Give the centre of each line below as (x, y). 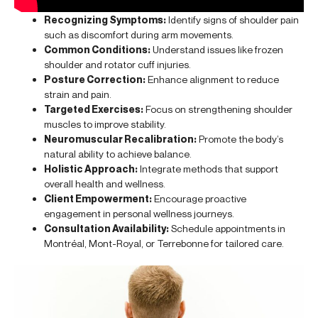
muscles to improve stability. (105, 124)
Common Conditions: (97, 49)
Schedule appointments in (227, 228)
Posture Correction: (95, 79)
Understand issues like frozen (217, 49)
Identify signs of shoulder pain (232, 19)
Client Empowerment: (98, 198)
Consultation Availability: (106, 228)
